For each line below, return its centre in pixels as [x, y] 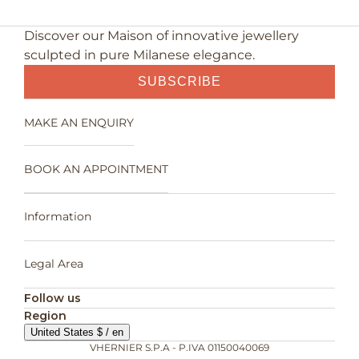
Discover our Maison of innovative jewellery [161, 36]
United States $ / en [77, 332]
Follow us [52, 298]
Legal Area [54, 264]
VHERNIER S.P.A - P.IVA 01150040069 [179, 347]
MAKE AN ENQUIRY [79, 122]
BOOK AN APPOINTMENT [96, 169]
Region [45, 316]
